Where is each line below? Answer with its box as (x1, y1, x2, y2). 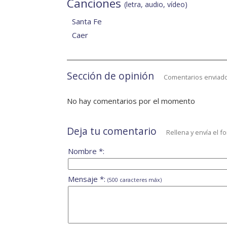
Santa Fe (72, 16, 102, 27)
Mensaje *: (68, 174, 107, 184)
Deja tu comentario (67, 124, 157, 138)
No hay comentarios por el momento (67, 96, 195, 106)
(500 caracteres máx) (107, 176, 162, 184)
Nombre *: (68, 146, 104, 157)
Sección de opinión (67, 69, 154, 83)
